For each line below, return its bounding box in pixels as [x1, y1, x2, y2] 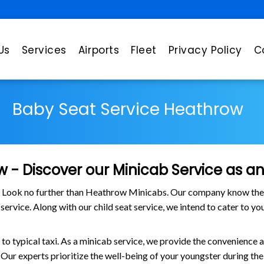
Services [21, 43, 67, 57]
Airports [78, 43, 120, 57]
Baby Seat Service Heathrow [12, 98, 244, 121]
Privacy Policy [168, 43, 242, 57]
